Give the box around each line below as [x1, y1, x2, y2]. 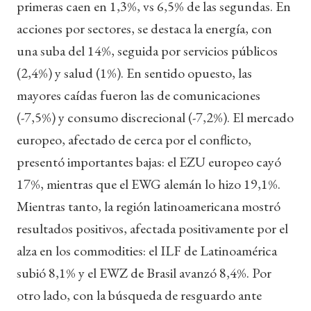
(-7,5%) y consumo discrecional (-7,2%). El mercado [17, 108, 294, 126]
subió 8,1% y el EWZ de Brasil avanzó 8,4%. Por [17, 263, 271, 282]
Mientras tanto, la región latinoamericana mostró [17, 196, 280, 215]
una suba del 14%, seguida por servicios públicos [17, 41, 278, 60]
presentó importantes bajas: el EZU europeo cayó [17, 152, 281, 171]
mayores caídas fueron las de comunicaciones [17, 85, 260, 104]
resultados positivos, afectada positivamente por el [17, 219, 288, 237]
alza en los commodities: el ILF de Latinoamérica [17, 241, 277, 260]
